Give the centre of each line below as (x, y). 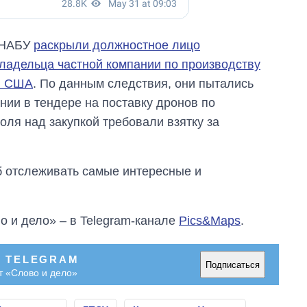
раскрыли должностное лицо (117, 46)
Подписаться (233, 265)
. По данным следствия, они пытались (143, 84)
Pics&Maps (210, 221)
